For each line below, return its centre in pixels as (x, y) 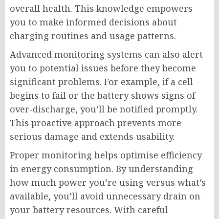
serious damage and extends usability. (92, 137)
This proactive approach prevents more (96, 123)
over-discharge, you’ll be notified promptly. (104, 109)
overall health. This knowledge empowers (101, 9)
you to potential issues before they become (103, 68)
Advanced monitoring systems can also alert (106, 55)
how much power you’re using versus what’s (108, 183)
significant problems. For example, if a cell (101, 82)
